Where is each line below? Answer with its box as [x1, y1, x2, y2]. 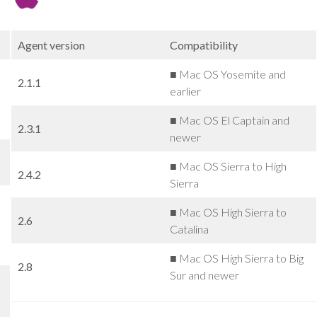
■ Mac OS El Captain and [169, 113, 289, 127]
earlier [169, 83, 201, 98]
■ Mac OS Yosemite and [169, 67, 286, 81]
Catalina [169, 221, 209, 236]
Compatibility [169, 38, 238, 52]
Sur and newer [169, 267, 239, 282]
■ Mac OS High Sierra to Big [169, 250, 304, 265]
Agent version [17, 38, 85, 52]
